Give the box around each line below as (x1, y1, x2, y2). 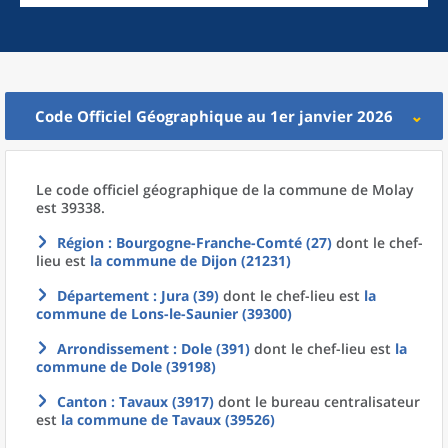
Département (57, 286, 149, 305)
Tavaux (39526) (172, 410, 275, 429)
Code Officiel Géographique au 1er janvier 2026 (35, 106, 393, 126)
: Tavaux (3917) (107, 392, 214, 411)
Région (57, 233, 104, 252)
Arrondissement (57, 339, 169, 358)
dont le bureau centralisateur (214, 392, 420, 411)
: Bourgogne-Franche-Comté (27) (104, 233, 332, 252)
